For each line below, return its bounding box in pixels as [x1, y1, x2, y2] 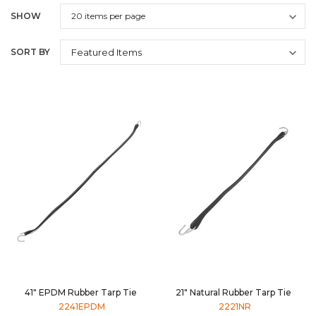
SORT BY [11, 47, 50, 58]
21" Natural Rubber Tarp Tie [176, 287, 293, 298]
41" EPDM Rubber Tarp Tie [24, 287, 139, 298]
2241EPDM [58, 301, 105, 312]
